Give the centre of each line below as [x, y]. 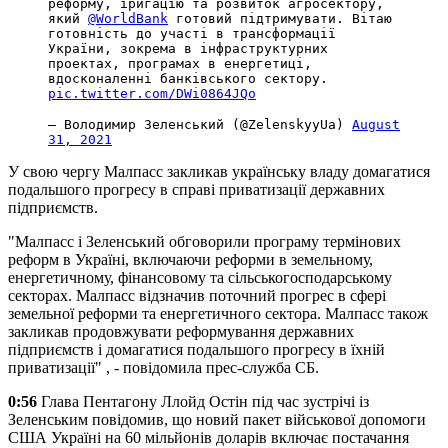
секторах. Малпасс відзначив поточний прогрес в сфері [197, 295]
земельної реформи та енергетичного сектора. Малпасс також [218, 313]
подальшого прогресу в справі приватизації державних [196, 189]
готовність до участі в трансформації [192, 33]
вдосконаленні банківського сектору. [188, 78]
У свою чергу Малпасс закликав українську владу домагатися [219, 171]
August [376, 124]
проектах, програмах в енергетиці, [180, 63]
